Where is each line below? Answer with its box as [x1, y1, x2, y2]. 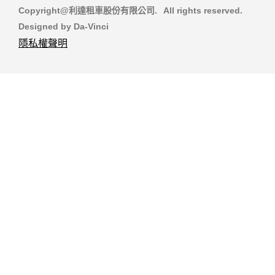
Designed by [18, 21, 74, 31]
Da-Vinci [74, 21, 109, 31]
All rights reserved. [163, 5, 242, 15]
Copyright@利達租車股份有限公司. [18, 5, 157, 15]
